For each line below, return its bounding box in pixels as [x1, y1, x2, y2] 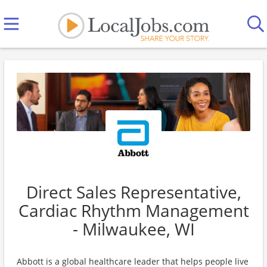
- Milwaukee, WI [72, 218, 195, 240]
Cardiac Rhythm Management [18, 199, 249, 222]
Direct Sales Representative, [26, 181, 241, 203]
